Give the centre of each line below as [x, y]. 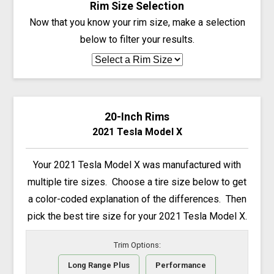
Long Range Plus [99, 265]
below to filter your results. [137, 39]
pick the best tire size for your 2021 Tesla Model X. [137, 216]
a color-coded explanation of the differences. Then [137, 199]
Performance [181, 265]
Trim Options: [137, 245]
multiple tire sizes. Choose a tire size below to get [137, 182]
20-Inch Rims [137, 117]
